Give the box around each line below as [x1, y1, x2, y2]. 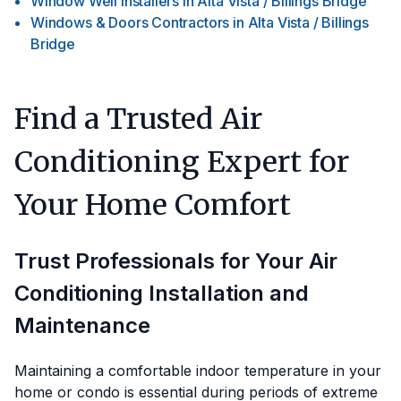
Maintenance [14, 312, 150, 339]
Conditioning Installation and [14, 280, 309, 307]
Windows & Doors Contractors [30, 13, 230, 31]
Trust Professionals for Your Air [14, 248, 337, 275]
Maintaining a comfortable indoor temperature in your [14, 362, 381, 380]
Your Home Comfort [14, 187, 291, 223]
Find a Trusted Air [14, 101, 262, 137]
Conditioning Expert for [14, 144, 349, 180]
